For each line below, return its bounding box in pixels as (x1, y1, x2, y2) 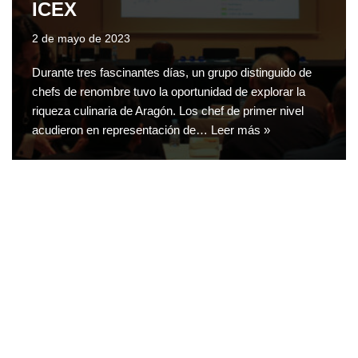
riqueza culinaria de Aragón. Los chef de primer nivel (32, 104, 304, 118)
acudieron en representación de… (32, 123, 211, 137)
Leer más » (211, 123, 270, 137)
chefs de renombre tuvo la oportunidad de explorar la (32, 85, 305, 99)
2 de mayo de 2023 (32, 33, 130, 46)
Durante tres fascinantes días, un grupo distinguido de (32, 66, 312, 80)
